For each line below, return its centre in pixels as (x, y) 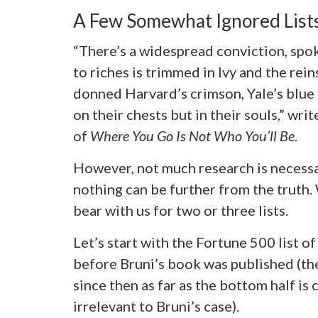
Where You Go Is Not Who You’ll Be (192, 136)
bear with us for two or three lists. (180, 210)
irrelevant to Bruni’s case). (156, 306)
